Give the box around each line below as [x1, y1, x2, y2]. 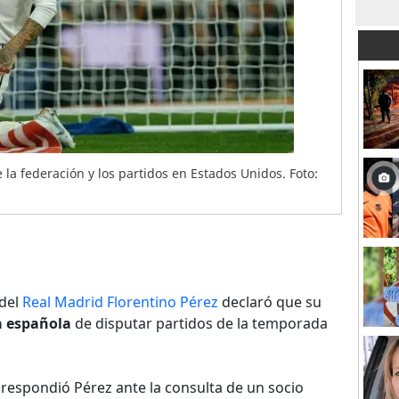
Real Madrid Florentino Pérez [22, 292, 218, 312]
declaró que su [218, 292, 322, 312]
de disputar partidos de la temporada [71, 313, 328, 333]
